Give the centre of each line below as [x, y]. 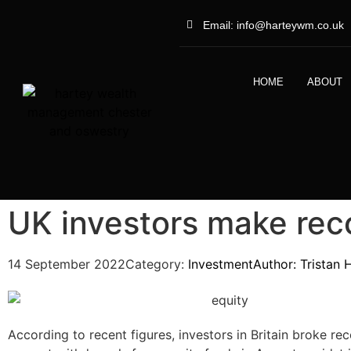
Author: [277, 264]
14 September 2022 [67, 264]
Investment [221, 264]
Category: [155, 264]
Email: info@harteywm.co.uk [274, 25]
